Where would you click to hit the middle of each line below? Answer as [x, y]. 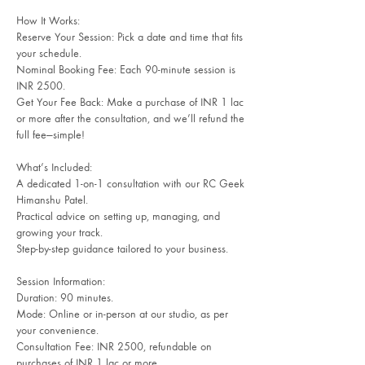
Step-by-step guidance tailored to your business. [122, 248]
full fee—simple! [51, 134]
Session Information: [61, 281]
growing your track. [59, 232]
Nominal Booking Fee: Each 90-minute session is [126, 69]
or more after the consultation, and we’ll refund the [130, 118]
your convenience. [57, 330]
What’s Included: [54, 167]
